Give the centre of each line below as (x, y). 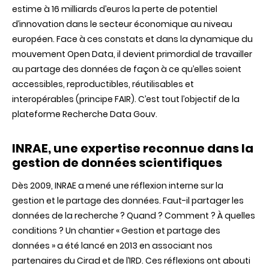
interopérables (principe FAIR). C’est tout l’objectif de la (126, 99)
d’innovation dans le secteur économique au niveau (122, 24)
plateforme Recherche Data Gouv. (85, 114)
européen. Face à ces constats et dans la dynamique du (132, 39)
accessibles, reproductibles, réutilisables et (103, 84)
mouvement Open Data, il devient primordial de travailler (132, 54)
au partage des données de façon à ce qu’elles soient (127, 69)
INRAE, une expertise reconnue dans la (133, 149)
